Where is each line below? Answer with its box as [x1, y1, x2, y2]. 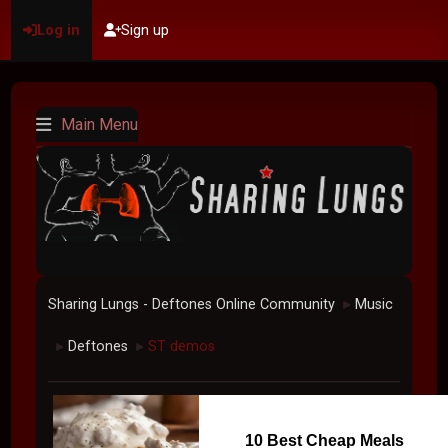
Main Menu [61, 115, 139, 134]
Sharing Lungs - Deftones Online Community [48, 296, 336, 313]
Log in [37, 20, 81, 39]
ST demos [148, 338, 216, 355]
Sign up [121, 20, 170, 39]
